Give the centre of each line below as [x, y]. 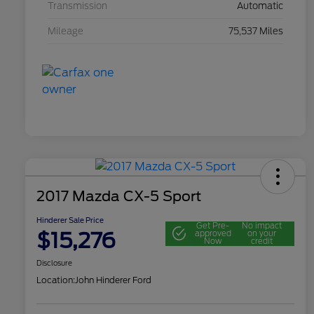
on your [262, 233]
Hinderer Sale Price [70, 220]
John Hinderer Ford [113, 280]
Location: [56, 280]
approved [213, 233]
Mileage [66, 32]
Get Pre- [213, 225]
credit [262, 241]
